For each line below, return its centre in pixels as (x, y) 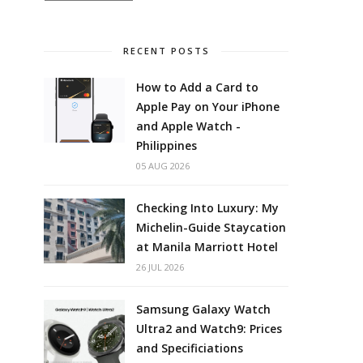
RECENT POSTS (166, 50)
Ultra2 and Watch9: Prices (209, 328)
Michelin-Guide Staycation (211, 227)
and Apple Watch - (189, 126)
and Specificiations (190, 348)
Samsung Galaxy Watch (204, 309)
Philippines (167, 145)
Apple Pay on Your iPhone (208, 106)
